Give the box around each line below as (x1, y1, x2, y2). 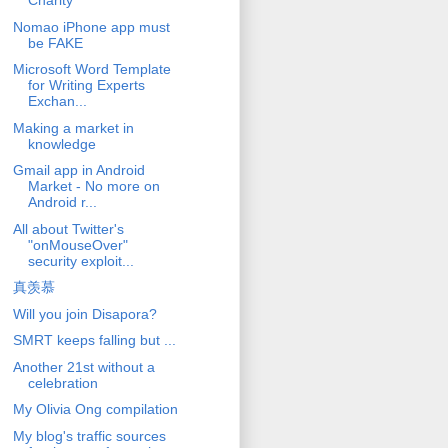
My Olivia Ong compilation (12, 401, 178, 418)
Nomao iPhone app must (12, 18, 170, 35)
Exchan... (27, 93, 87, 110)
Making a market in (12, 119, 134, 136)
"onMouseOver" (27, 236, 128, 253)
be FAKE (27, 34, 83, 51)
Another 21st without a (12, 358, 155, 375)
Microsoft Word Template (12, 61, 171, 78)
